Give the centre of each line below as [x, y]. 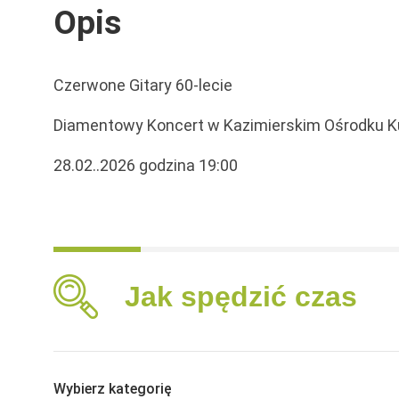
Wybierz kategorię [113, 388]
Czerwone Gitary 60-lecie [143, 85]
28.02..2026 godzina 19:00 [146, 165]
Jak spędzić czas [241, 296]
